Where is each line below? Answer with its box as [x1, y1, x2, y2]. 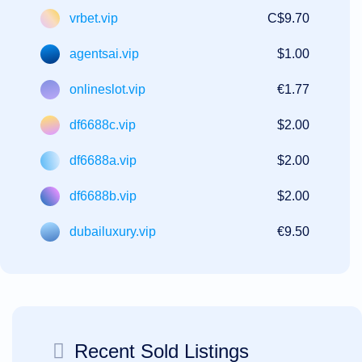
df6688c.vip [69, 117, 136, 132]
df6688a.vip [69, 153, 137, 167]
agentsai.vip [69, 46, 139, 61]
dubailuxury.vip [69, 224, 156, 238]
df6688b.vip [69, 188, 137, 203]
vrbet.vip [69, 11, 118, 25]
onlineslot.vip [69, 82, 145, 96]
